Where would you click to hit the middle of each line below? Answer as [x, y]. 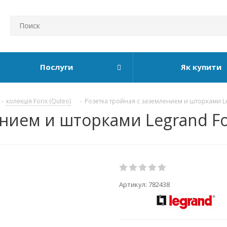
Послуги [56, 67]
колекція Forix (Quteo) [39, 101]
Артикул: [134, 184]
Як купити [201, 67]
